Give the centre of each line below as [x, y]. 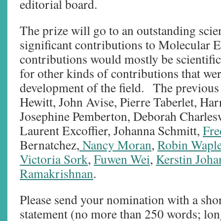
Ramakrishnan [56, 173]
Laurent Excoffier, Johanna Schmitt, [111, 130]
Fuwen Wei [122, 159]
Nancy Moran [115, 145]
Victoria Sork [54, 159]
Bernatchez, [50, 145]
